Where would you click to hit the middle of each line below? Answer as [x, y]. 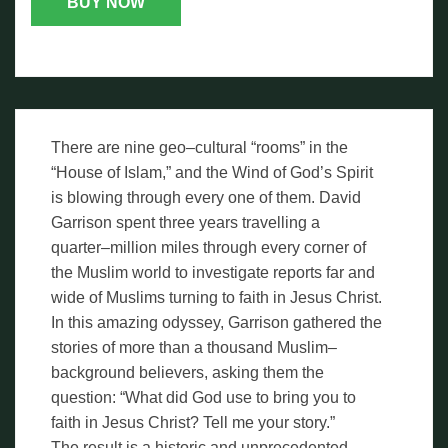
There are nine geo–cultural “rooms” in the [199, 147]
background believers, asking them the [187, 372]
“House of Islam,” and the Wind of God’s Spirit [212, 172]
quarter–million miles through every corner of [208, 247]
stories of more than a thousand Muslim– [194, 347]
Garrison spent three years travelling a [185, 222]
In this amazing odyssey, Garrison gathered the [216, 322]
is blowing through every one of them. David [206, 197]
